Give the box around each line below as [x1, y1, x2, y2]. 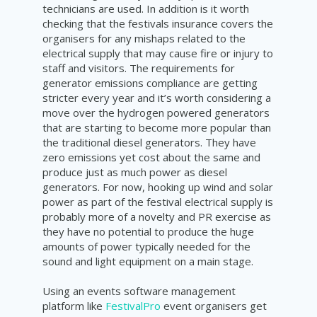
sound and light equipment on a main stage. [42, 254, 253, 269]
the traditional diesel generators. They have [42, 135, 256, 150]
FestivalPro [105, 299, 161, 313]
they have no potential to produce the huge [42, 224, 254, 239]
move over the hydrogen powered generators [42, 105, 270, 120]
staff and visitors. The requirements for [42, 61, 235, 76]
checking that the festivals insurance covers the [42, 16, 273, 31]
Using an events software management [42, 284, 236, 299]
